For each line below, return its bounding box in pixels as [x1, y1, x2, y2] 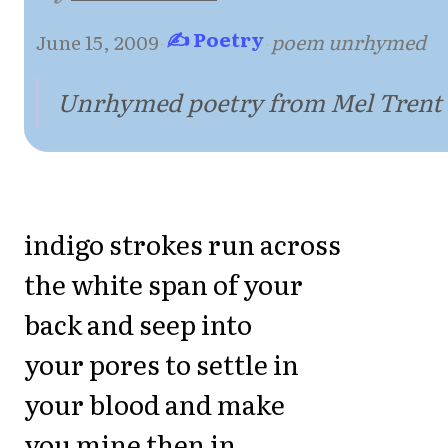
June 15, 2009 [36, 26, 159, 56]
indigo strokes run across [24, 223, 341, 263]
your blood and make [24, 383, 285, 423]
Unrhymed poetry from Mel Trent [57, 83, 442, 119]
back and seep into [24, 303, 252, 343]
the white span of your [24, 263, 303, 303]
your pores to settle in [24, 343, 299, 383]
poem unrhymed [271, 26, 426, 56]
